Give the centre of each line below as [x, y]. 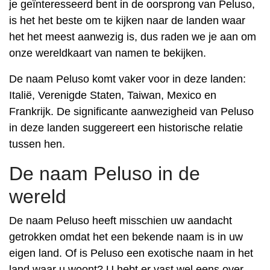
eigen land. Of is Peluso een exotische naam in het [131, 253]
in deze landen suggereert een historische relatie [126, 128]
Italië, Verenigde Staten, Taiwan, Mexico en [113, 95]
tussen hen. [37, 144]
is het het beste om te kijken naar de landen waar [127, 20]
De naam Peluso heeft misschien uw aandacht [121, 221]
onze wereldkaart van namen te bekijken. [108, 53]
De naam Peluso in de [105, 174]
